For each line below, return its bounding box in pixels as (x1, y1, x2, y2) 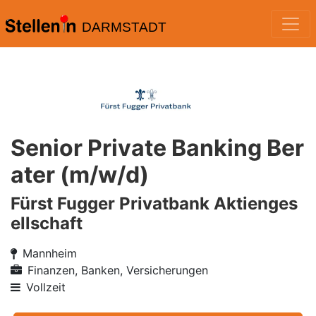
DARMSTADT (81, 20, 166, 35)
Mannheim (23, 246, 77, 260)
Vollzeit (26, 280, 66, 294)
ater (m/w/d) (11, 161, 149, 188)
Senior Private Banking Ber (11, 134, 304, 162)
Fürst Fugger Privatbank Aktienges (11, 193, 298, 214)
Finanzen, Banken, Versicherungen (28, 263, 208, 277)
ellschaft (11, 213, 83, 233)
